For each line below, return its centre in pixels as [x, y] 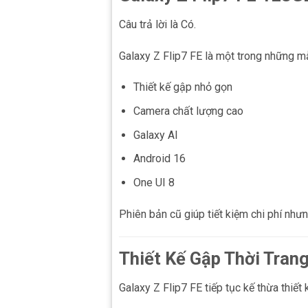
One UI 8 [154, 182]
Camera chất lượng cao [188, 111]
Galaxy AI [155, 135]
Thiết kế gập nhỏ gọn [183, 87]
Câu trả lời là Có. [157, 24]
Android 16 [159, 159]
